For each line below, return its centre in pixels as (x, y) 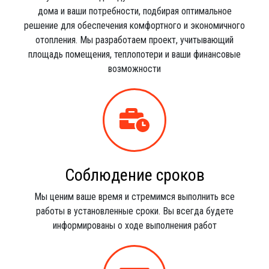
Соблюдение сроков (134, 175)
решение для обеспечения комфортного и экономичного (134, 26)
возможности (134, 69)
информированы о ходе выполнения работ (134, 225)
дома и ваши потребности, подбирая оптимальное (134, 11)
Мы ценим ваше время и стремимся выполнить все (134, 197)
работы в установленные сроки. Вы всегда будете (134, 211)
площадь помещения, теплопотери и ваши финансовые (134, 54)
